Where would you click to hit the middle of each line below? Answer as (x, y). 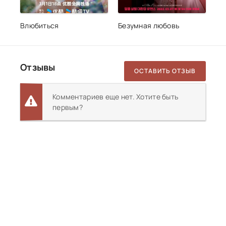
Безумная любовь (149, 25)
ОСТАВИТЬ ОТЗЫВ (165, 71)
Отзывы (38, 67)
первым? (68, 107)
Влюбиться (40, 25)
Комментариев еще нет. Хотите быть (116, 96)
